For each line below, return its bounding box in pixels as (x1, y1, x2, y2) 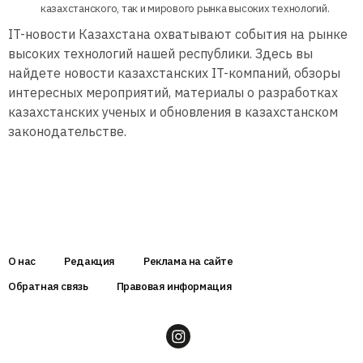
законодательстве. (8, 122, 126, 139)
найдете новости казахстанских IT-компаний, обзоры (8, 64, 340, 81)
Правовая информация (116, 279, 233, 293)
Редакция (64, 254, 115, 268)
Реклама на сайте (143, 254, 233, 268)
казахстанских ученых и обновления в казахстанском (8, 103, 338, 120)
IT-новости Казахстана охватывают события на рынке (8, 25, 348, 42)
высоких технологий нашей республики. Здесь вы (8, 45, 313, 62)
